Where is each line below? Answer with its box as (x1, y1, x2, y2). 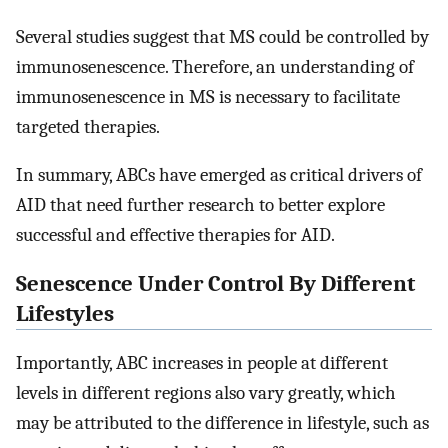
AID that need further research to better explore (16, 194, 385, 217)
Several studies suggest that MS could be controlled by (16, 25, 429, 48)
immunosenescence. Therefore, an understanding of (16, 55, 414, 78)
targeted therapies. (16, 115, 160, 138)
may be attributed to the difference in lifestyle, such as (16, 411, 429, 434)
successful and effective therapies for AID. (16, 224, 335, 247)
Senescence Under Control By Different (16, 270, 415, 297)
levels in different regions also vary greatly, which (16, 381, 396, 404)
